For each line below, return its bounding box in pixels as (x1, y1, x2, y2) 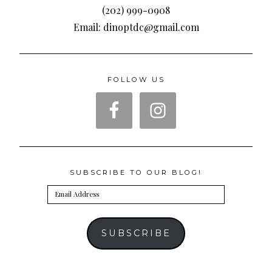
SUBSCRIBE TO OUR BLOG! (70, 168, 202, 177)
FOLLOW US (107, 75, 165, 84)
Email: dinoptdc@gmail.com (73, 21, 199, 34)
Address (47, 201, 76, 212)
